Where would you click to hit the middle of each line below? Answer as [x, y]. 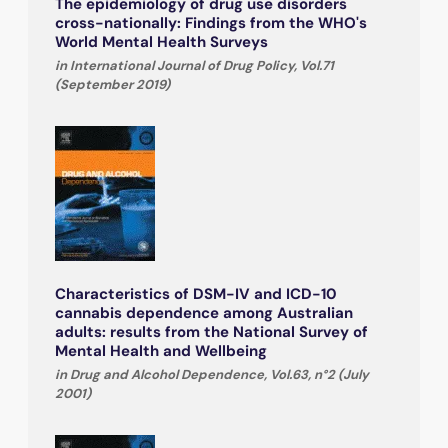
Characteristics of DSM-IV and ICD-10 [196, 293]
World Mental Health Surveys [161, 41]
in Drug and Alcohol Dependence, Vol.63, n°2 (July [212, 374]
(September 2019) [112, 84]
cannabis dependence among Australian [204, 312]
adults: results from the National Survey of [211, 331]
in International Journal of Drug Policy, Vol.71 [194, 65]
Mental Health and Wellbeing [161, 350]
